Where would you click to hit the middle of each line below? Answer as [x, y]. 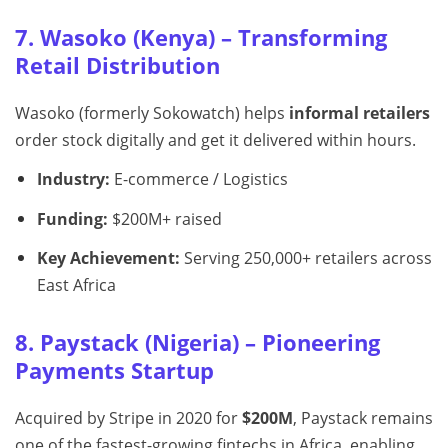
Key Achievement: [108, 258]
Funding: [72, 218]
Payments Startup [114, 371]
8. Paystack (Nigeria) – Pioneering [197, 343]
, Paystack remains [363, 418]
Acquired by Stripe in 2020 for [128, 418]
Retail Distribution [117, 65]
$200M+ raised [164, 218]
